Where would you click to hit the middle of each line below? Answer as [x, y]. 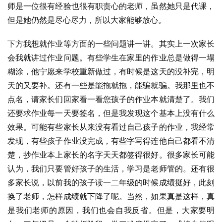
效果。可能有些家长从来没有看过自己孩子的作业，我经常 [111, 127]
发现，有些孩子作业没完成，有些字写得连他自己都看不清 [111, 141]
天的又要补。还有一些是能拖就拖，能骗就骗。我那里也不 [111, 85]
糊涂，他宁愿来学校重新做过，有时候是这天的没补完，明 [111, 71]
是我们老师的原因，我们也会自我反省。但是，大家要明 [111, 210]
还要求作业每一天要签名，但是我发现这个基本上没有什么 [111, 113]
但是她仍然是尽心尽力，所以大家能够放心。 [87, 20]
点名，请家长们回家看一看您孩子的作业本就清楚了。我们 [111, 99]
